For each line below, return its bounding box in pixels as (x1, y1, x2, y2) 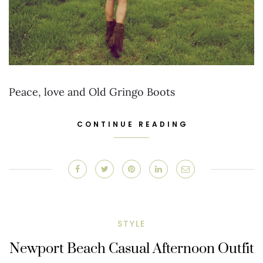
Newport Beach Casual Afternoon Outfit (9, 240, 254, 258)
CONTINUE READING (77, 119, 188, 129)
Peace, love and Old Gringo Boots (9, 85, 175, 99)
